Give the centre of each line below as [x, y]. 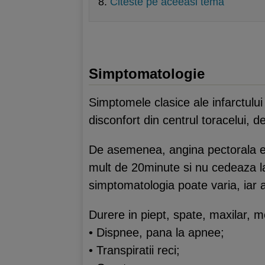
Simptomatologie [147, 74]
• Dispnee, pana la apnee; [156, 232]
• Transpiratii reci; [134, 250]
